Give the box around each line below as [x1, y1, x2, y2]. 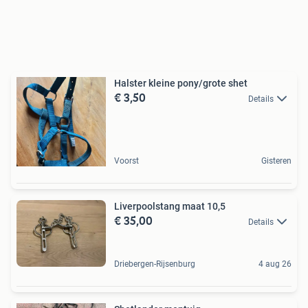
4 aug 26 [258, 259, 291, 269]
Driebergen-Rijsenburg [114, 259, 195, 269]
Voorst [114, 155, 139, 166]
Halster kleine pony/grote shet [114, 77, 247, 89]
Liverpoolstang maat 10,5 [114, 200, 225, 212]
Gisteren [261, 155, 291, 166]
